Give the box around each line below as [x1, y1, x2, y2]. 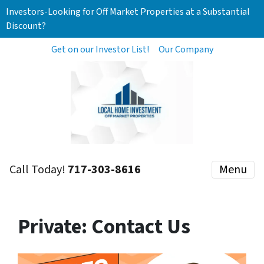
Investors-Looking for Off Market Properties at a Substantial [6, 5, 250, 18]
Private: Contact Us [18, 212, 190, 242]
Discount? [6, 19, 46, 32]
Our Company [158, 43, 213, 56]
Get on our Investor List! [51, 43, 149, 56]
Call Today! [9, 161, 68, 178]
